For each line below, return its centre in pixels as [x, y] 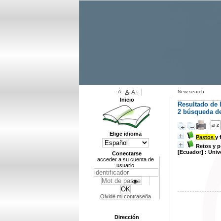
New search [191, 92]
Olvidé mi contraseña [125, 196]
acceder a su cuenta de [125, 159]
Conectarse [127, 153]
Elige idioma [126, 134]
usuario [125, 165]
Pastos [205, 137]
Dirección [127, 217]
